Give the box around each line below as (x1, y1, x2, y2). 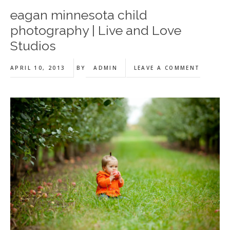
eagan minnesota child (10, 7, 147, 23)
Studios (10, 38, 56, 53)
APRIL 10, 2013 (10, 64, 66, 71)
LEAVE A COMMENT (133, 64, 200, 71)
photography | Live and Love (10, 23, 181, 38)
